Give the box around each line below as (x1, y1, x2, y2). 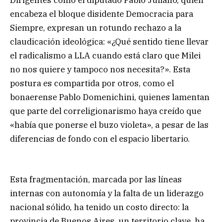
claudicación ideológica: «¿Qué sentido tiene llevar (10, 36, 209, 47)
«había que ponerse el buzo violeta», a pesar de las (10, 119, 209, 130)
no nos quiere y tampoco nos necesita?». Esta (10, 63, 190, 75)
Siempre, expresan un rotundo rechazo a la (10, 22, 181, 33)
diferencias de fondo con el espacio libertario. (10, 133, 190, 144)
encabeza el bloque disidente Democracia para (10, 8, 193, 19)
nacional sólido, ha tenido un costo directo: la (10, 201, 189, 213)
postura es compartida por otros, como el (10, 77, 174, 89)
